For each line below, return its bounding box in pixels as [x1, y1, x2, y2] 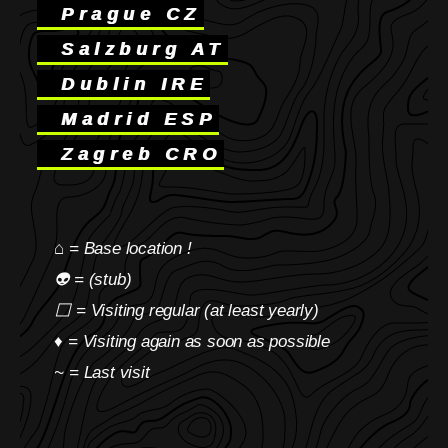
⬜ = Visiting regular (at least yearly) [35, 301, 319, 320]
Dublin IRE [40, 73, 208, 94]
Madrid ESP [40, 108, 217, 129]
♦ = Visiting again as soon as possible [35, 332, 330, 351]
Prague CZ [40, 3, 201, 24]
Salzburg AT [40, 38, 225, 59]
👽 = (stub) [35, 270, 132, 289]
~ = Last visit [35, 363, 150, 382]
